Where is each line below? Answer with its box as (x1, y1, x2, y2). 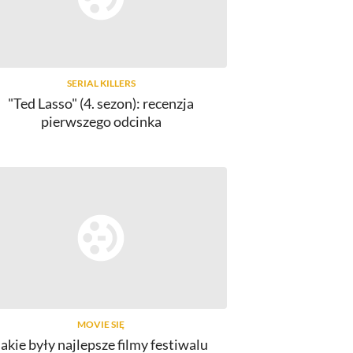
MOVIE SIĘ (77, 318, 124, 331)
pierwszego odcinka (40, 113, 162, 131)
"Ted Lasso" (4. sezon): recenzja (8, 95, 194, 113)
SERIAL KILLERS (66, 77, 136, 90)
